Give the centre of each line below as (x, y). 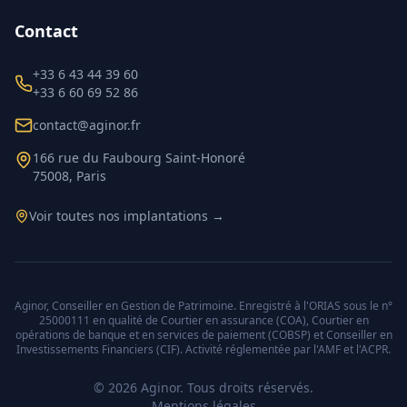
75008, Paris (69, 176)
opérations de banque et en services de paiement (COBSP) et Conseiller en (203, 335)
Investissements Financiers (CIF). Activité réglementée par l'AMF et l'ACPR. (203, 349)
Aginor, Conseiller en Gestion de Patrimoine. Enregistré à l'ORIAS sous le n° (203, 306)
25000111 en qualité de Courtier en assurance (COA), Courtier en (203, 320)
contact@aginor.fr (87, 125)
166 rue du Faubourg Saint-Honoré (139, 158)
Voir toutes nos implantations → (127, 216)
